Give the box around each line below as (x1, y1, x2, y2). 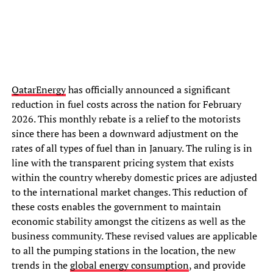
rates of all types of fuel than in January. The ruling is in (11, 141, 252, 155)
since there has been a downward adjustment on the (11, 127, 238, 141)
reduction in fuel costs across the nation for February (11, 97, 241, 112)
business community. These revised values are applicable (11, 229, 257, 243)
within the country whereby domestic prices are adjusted (11, 171, 257, 185)
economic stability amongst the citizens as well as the (11, 214, 246, 229)
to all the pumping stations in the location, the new (11, 244, 236, 258)
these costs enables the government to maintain (11, 200, 221, 214)
